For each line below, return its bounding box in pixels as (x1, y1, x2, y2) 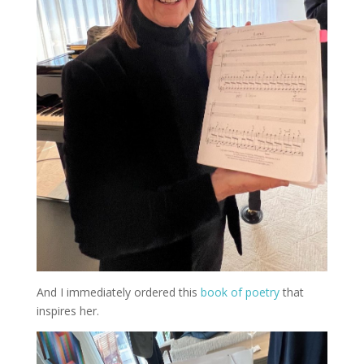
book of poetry (200, 284, 279, 300)
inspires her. (36, 302, 99, 318)
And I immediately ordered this (36, 284, 201, 300)
